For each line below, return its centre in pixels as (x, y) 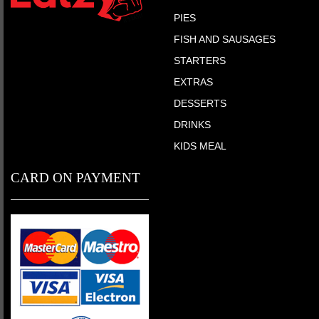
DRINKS (192, 124)
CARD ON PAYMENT (75, 177)
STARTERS (200, 60)
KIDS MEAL (200, 146)
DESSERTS (200, 103)
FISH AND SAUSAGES (225, 39)
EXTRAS (193, 82)
